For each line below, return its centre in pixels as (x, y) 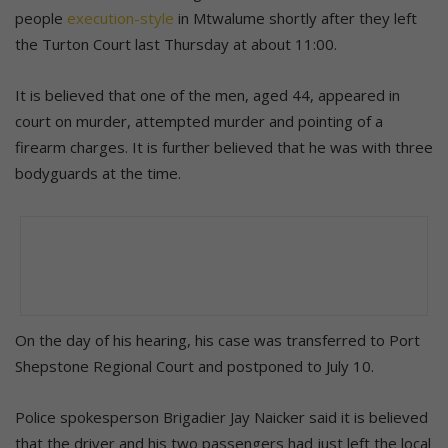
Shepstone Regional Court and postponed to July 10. (194, 366)
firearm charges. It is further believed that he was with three (224, 147)
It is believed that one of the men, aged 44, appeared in (207, 95)
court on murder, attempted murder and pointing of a (199, 121)
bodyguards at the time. (98, 173)
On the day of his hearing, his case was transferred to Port (217, 340)
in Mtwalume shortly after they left (295, 18)
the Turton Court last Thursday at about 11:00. (176, 44)
